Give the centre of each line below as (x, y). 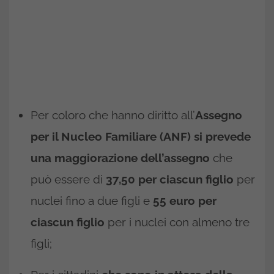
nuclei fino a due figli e (92, 200)
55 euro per (185, 200)
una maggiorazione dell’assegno (120, 157)
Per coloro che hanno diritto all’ (113, 115)
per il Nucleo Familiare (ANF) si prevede (141, 136)
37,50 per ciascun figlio (170, 179)
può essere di (68, 179)
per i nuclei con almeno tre (177, 222)
